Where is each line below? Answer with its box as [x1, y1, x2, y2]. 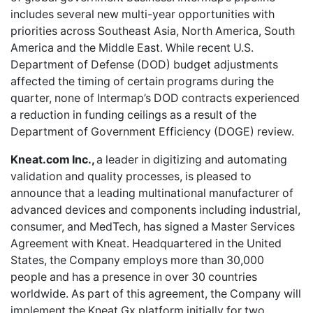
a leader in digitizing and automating [96, 152, 287, 166]
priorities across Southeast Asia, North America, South [10, 24, 295, 38]
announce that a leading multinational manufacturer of [10, 186, 293, 200]
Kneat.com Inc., [10, 152, 96, 166]
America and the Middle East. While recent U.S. [10, 41, 254, 54]
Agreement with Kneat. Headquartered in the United [10, 236, 282, 250]
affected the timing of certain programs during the [10, 74, 274, 88]
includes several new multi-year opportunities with [10, 7, 275, 21]
